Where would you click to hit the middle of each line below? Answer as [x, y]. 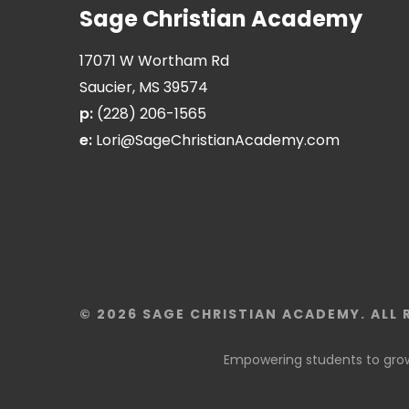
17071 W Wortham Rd [154, 61]
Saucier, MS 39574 [144, 87]
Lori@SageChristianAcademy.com [218, 140]
